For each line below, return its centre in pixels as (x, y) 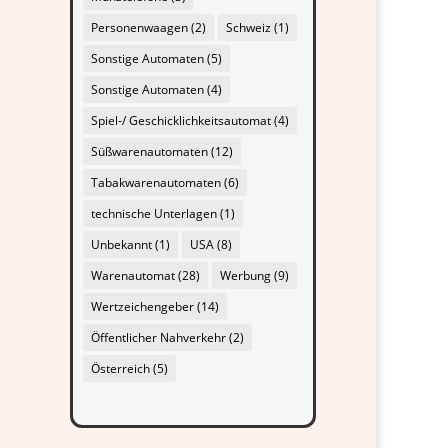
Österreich (121, 369)
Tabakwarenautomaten (156, 183)
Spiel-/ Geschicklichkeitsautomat (181, 121)
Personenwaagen (140, 28)
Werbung (246, 276)
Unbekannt (122, 245)
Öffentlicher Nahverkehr (159, 338)
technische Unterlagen (154, 214)
